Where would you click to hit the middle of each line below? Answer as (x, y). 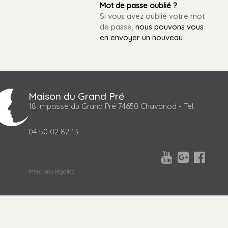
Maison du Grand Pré (77, 96)
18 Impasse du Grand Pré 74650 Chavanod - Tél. (112, 106)
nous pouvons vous (170, 27)
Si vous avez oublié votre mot (152, 16)
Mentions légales (52, 171)
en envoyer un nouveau (141, 37)
